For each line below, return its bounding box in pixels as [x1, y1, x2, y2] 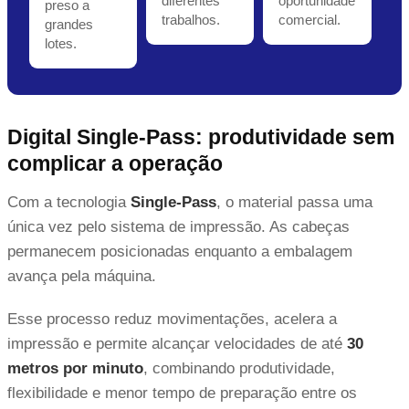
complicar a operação [7, 151, 223, 175]
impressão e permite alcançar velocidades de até [7, 334, 347, 352]
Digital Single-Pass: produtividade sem [7, 124, 394, 149]
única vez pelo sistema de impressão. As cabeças [7, 217, 350, 236]
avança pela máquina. [7, 267, 156, 285]
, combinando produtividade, [143, 359, 335, 377]
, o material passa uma [216, 193, 372, 211]
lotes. [45, 35, 77, 51]
